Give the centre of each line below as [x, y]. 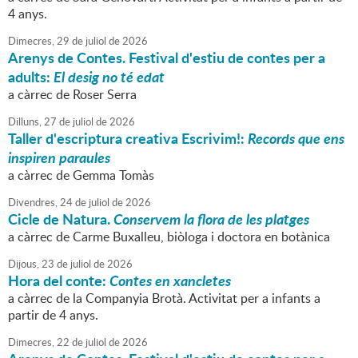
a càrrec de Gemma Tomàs [81, 175]
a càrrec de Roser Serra [72, 95]
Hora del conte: [59, 281]
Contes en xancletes [170, 281]
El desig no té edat [109, 77]
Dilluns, [25, 122]
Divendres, [33, 203]
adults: [31, 77]
